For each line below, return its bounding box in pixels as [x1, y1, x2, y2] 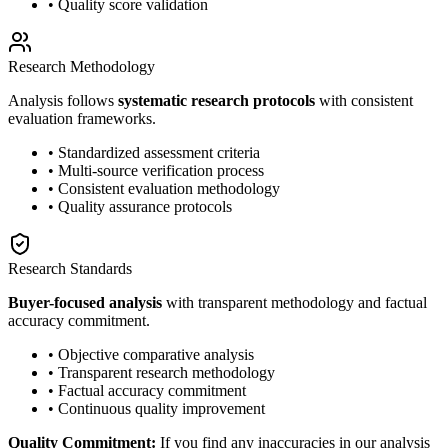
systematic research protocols [118, 92, 315, 110]
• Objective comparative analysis [48, 346, 254, 364]
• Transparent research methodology [48, 364, 275, 382]
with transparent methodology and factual [162, 294, 427, 312]
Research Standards [8, 260, 132, 278]
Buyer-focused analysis [8, 294, 162, 312]
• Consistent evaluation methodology [48, 180, 280, 198]
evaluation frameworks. [8, 110, 156, 128]
